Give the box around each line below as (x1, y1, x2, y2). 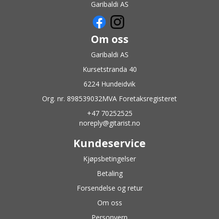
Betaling (96, 168, 123, 178)
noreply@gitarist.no (79, 118, 140, 128)
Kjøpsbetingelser (83, 153, 136, 163)
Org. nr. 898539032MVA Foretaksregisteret (42, 93, 177, 103)
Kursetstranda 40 (82, 64, 137, 74)
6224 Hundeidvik (84, 79, 135, 88)
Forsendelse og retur (76, 183, 143, 193)
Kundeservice (73, 136, 146, 150)
